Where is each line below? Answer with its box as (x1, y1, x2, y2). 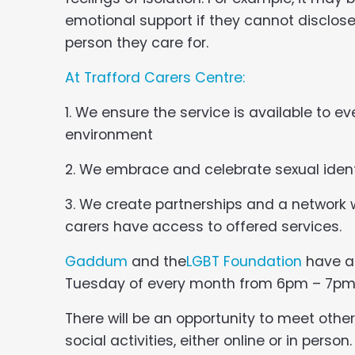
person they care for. (65, 32, 208, 52)
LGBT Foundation (186, 251, 302, 271)
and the (128, 251, 186, 271)
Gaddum (65, 251, 128, 271)
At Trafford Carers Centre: (65, 67, 245, 87)
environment (65, 124, 153, 144)
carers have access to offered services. (65, 216, 342, 236)
